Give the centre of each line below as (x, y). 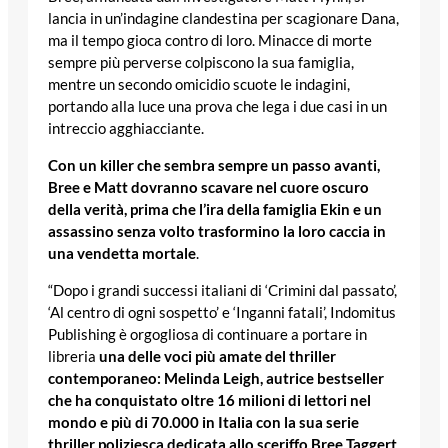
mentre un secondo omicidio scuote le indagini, (199, 85)
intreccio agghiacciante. (126, 129)
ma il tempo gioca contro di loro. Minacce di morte (210, 41)
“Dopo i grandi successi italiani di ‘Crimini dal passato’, (222, 290)
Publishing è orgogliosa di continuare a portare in (207, 334)
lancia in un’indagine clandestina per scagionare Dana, (223, 19)
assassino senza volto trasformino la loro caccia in (217, 231)
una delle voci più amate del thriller (217, 356)
